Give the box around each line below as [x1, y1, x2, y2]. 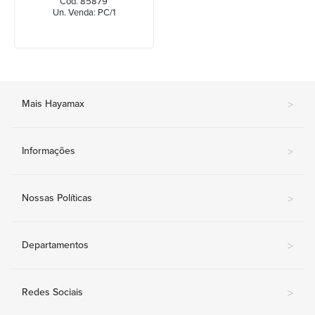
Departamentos [22, 238, 89, 251]
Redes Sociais [22, 285, 83, 298]
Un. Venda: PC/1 [52, 6, 115, 18]
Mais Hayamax [22, 97, 84, 110]
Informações [22, 144, 75, 157]
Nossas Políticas [22, 191, 92, 204]
